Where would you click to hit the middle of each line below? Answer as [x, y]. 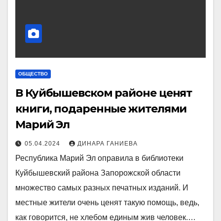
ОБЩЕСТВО [33, 74]
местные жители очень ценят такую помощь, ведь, [107, 202]
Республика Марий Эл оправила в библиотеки [99, 158]
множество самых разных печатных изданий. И [102, 187]
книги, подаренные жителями [101, 109]
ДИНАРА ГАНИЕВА [108, 143]
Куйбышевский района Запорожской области [98, 173]
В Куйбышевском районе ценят [104, 93]
